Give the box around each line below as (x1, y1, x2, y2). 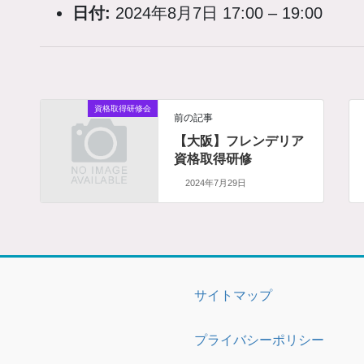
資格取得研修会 (94, 103, 151, 113)
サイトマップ (194, 288, 272, 302)
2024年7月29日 (184, 177, 246, 188)
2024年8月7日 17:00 (115, 3, 263, 22)
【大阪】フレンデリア (174, 133, 305, 148)
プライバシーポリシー (194, 332, 324, 347)
